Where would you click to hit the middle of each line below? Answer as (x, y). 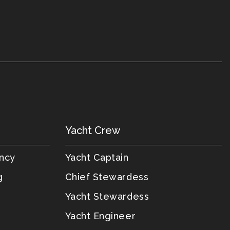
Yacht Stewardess (107, 196)
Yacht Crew (92, 130)
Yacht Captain (97, 157)
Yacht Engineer (100, 216)
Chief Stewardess (107, 177)
